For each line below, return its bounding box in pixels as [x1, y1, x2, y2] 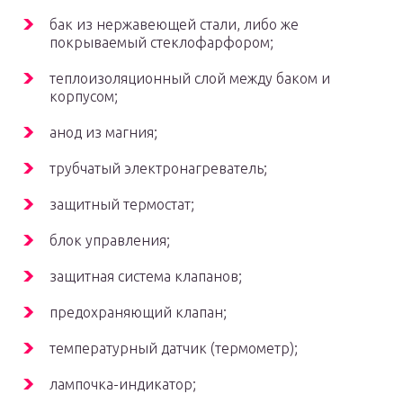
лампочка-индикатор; [49, 376, 196, 393]
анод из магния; [49, 124, 157, 141]
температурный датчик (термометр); [49, 340, 298, 357]
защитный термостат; [49, 196, 194, 213]
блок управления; [49, 232, 170, 249]
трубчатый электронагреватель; [49, 160, 267, 177]
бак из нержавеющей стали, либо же [49, 16, 299, 33]
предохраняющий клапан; [49, 304, 227, 321]
